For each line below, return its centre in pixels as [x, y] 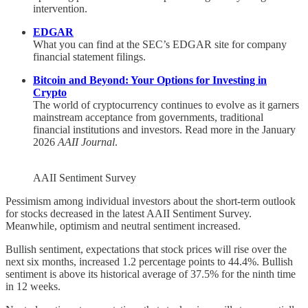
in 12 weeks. [33, 286]
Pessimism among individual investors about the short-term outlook [151, 201]
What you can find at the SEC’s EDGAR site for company [160, 44]
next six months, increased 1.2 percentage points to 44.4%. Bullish [149, 261]
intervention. [60, 8]
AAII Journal [86, 142]
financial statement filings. [89, 56]
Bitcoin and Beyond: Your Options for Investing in [150, 80]
